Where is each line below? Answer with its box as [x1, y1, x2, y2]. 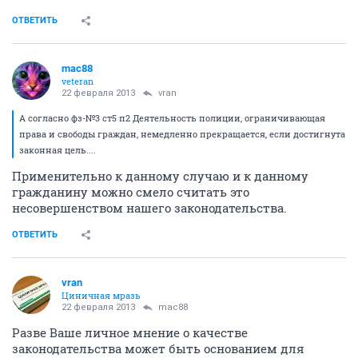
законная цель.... [19, 143, 96, 156]
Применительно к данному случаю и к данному [12, 167, 308, 184]
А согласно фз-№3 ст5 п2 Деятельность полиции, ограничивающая [19, 111, 325, 124]
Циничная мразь [62, 288, 141, 301]
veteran [62, 74, 93, 87]
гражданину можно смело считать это [12, 183, 249, 200]
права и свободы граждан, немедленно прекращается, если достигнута [19, 127, 345, 140]
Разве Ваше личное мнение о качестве [12, 324, 248, 340]
